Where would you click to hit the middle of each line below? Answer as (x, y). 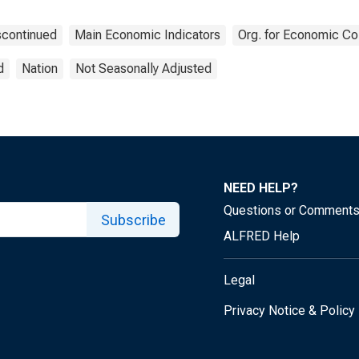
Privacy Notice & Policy (289, 311)
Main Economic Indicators (147, 35)
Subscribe (133, 220)
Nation (40, 69)
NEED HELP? (261, 188)
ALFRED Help (262, 236)
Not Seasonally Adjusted (143, 69)
